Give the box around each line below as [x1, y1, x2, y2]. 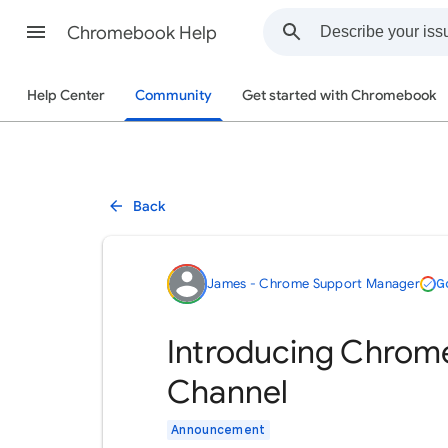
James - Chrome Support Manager [207, 275, 420, 292]
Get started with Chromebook [242, 87, 436, 104]
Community [135, 87, 212, 104]
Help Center [27, 87, 105, 104]
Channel [167, 372, 289, 412]
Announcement [171, 422, 266, 437]
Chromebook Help [67, 22, 217, 44]
